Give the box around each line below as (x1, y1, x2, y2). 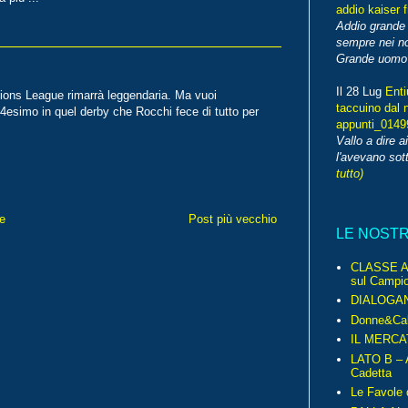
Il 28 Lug (336, 85, 385, 99)
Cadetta (351, 365, 393, 380)
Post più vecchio (189, 211, 277, 226)
